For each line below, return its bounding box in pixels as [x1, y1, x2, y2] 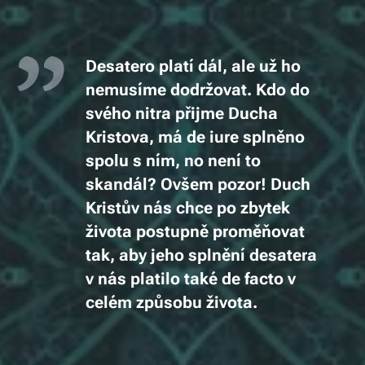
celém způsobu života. [86, 293, 257, 312]
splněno [239, 128, 305, 147]
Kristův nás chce [86, 199, 217, 218]
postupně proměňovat [132, 222, 305, 241]
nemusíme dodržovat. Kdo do [86, 81, 310, 99]
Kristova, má [86, 128, 187, 147]
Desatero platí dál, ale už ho [86, 57, 301, 76]
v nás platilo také [86, 270, 222, 288]
